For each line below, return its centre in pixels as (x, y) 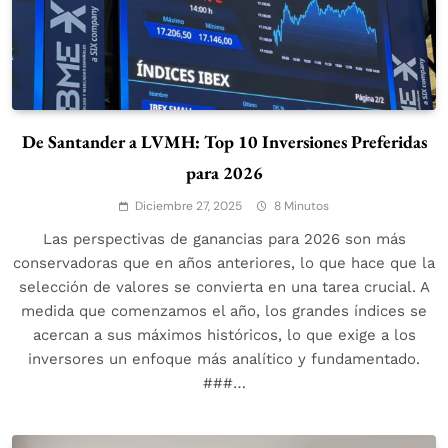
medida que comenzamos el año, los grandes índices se (224, 310)
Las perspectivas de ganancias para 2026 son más (224, 238)
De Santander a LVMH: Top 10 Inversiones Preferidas (224, 141)
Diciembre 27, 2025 (188, 205)
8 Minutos (301, 205)
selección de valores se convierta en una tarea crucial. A (224, 286)
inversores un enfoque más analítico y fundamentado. (224, 358)
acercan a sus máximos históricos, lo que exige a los (224, 334)
